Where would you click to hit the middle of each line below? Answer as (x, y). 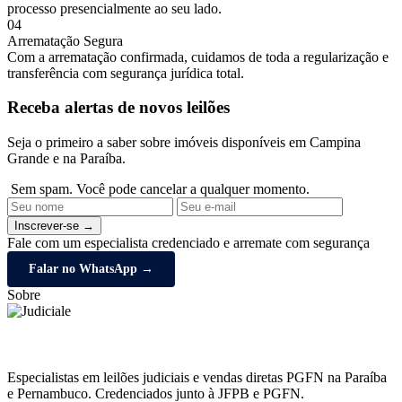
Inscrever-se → (54, 226)
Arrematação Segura (65, 40)
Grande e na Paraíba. (66, 159)
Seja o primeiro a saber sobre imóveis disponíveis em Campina (184, 143)
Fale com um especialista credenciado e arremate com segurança (188, 243)
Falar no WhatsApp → (91, 269)
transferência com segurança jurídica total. (126, 73)
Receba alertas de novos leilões (118, 108)
